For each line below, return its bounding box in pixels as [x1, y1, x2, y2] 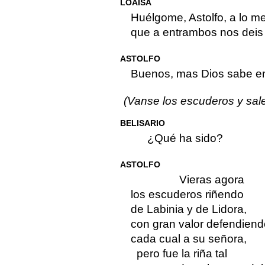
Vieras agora [179, 173, 244, 186]
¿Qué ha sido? [147, 132, 223, 145]
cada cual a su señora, [130, 232, 247, 245]
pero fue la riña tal [136, 247, 227, 260]
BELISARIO [119, 118, 165, 128]
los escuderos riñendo [130, 188, 244, 201]
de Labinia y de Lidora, [130, 203, 247, 216]
